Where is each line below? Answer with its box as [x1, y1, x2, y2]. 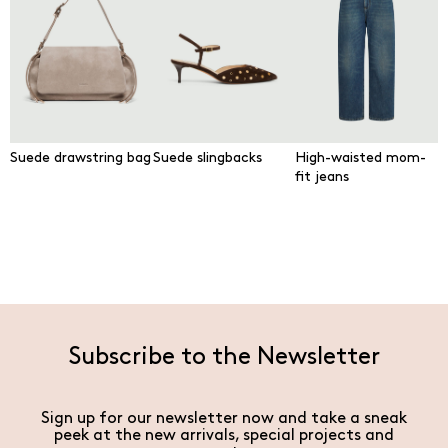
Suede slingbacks [152, 151, 262, 165]
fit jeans [295, 170, 350, 184]
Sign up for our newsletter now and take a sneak [41, 411, 407, 426]
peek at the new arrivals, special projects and [54, 428, 394, 443]
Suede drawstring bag [10, 151, 151, 165]
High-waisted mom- [295, 151, 427, 165]
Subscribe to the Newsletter [68, 346, 380, 368]
